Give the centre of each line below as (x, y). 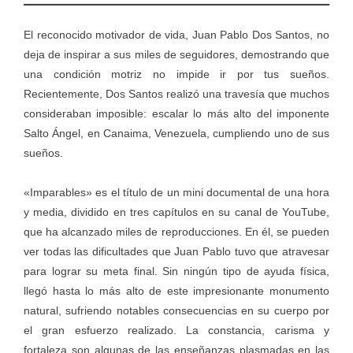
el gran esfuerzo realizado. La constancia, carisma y (176, 331)
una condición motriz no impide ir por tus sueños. (176, 74)
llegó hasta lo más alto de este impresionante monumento (176, 291)
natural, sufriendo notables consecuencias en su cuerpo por (176, 311)
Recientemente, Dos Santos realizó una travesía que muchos (176, 94)
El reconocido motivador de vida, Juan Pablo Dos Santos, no (176, 35)
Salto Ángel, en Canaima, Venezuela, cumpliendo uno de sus (176, 134)
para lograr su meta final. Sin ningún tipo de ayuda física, (176, 271)
